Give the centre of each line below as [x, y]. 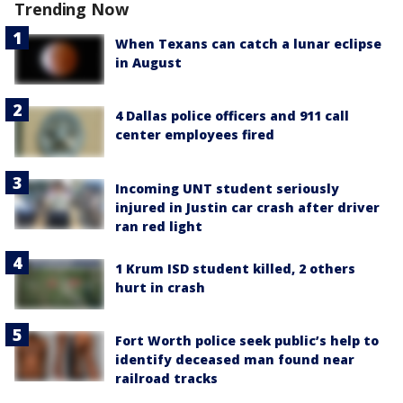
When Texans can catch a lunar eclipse [248, 44]
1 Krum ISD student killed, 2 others [235, 268]
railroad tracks [166, 378]
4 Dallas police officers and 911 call [232, 116]
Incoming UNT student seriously [227, 188]
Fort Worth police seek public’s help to [247, 340]
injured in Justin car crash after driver [247, 207]
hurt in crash [160, 287]
